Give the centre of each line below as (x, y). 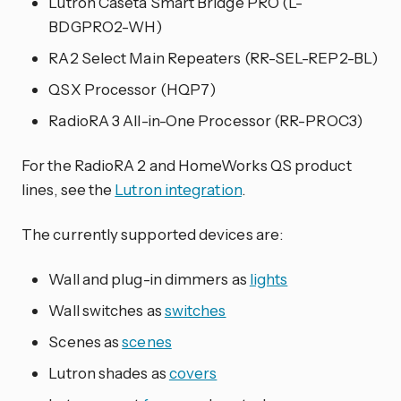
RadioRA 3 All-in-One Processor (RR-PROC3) (205, 121)
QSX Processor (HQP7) (132, 90)
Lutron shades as (109, 372)
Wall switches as (107, 310)
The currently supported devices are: (153, 234)
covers (193, 372)
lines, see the (68, 189)
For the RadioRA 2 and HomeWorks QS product (187, 165)
